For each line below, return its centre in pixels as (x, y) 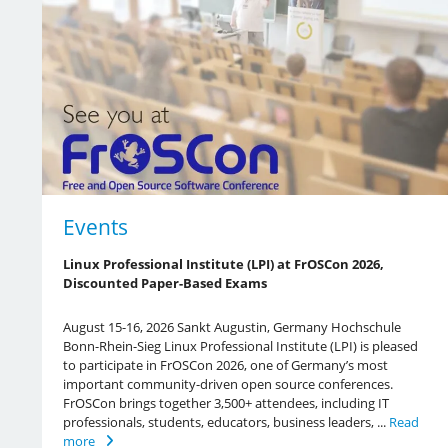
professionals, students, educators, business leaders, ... (225, 421)
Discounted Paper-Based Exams (164, 282)
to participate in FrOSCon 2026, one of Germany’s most (225, 364)
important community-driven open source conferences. (227, 383)
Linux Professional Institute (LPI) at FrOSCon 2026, (223, 263)
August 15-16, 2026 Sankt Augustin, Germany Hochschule (231, 326)
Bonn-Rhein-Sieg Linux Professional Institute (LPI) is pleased (240, 345)
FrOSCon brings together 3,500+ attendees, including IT (225, 402)
